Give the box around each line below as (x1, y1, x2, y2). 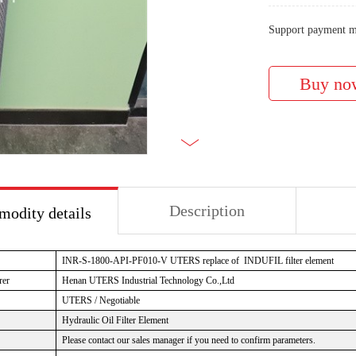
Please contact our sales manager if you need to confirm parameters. (62, 335, 315, 346)
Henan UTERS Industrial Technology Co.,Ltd (62, 275, 234, 286)
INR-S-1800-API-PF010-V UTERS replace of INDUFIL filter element (62, 255, 334, 266)
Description (169, 202, 245, 219)
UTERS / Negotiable (62, 295, 140, 306)
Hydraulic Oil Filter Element (62, 315, 168, 326)
